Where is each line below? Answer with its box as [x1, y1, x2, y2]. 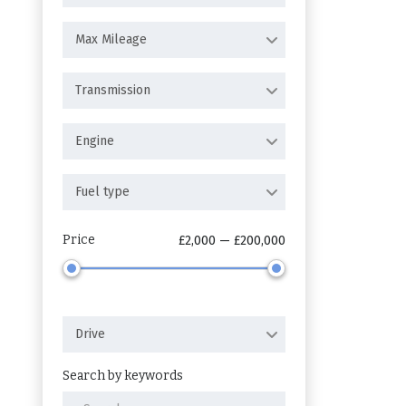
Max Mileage [75, 32, 147, 47]
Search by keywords [63, 368, 183, 383]
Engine [75, 133, 114, 149]
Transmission [75, 82, 150, 98]
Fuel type [75, 184, 130, 199]
